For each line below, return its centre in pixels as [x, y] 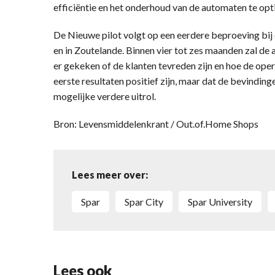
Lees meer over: [110, 174]
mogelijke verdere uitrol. [105, 96]
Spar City [146, 201]
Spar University [223, 201]
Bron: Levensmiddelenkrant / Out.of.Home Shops [156, 123]
